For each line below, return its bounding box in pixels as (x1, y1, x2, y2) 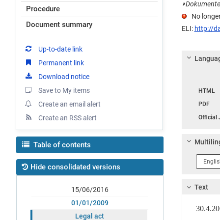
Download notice (38, 72, 89, 81)
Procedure (26, 4, 60, 13)
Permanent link (38, 58, 84, 67)
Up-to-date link (38, 45, 82, 53)
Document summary (26, 20, 92, 29)
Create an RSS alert (38, 113, 97, 122)
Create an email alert (38, 100, 101, 108)
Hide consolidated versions (30, 163, 120, 172)
